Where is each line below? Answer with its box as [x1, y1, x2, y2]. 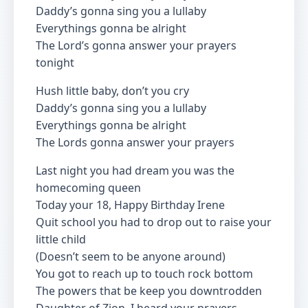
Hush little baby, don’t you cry [36, 83, 189, 98]
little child [36, 232, 86, 247]
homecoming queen [36, 180, 141, 195]
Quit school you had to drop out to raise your [36, 214, 272, 230]
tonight [36, 55, 74, 70]
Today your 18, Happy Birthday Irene [36, 197, 225, 212]
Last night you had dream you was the [36, 163, 234, 178]
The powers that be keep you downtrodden [36, 283, 262, 298]
